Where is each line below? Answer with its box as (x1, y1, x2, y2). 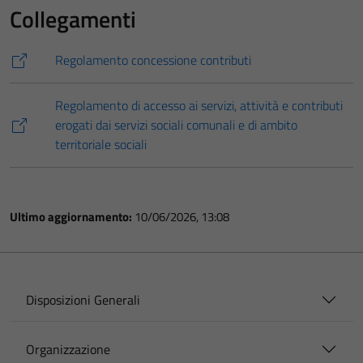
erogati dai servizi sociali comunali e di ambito (55, 115, 297, 135)
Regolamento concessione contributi (55, 50, 251, 70)
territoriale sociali (55, 135, 147, 154)
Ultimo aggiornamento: (10, 207, 135, 226)
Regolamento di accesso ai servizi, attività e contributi (55, 96, 343, 115)
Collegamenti (10, 2, 136, 36)
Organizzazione (26, 340, 110, 359)
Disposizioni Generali (26, 290, 140, 310)
